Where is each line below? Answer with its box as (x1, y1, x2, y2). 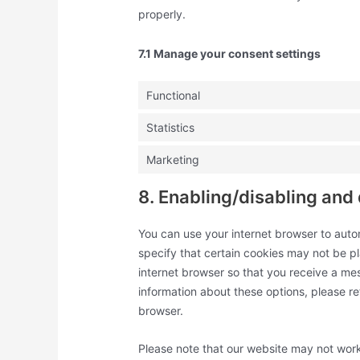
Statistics (146, 120, 195, 134)
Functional (146, 88, 201, 102)
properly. (138, 6, 186, 21)
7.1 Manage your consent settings (138, 46, 321, 60)
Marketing (146, 152, 200, 166)
